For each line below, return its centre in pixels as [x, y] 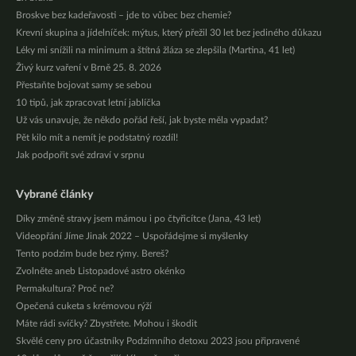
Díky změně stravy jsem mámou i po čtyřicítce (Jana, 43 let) [138, 219]
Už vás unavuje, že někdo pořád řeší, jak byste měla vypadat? [142, 120]
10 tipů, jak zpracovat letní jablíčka [88, 103]
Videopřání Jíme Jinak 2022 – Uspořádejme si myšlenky [132, 236]
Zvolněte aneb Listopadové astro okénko [101, 271]
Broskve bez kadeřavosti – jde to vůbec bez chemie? [124, 15]
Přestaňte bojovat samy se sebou [84, 85]
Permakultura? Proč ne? [65, 289]
